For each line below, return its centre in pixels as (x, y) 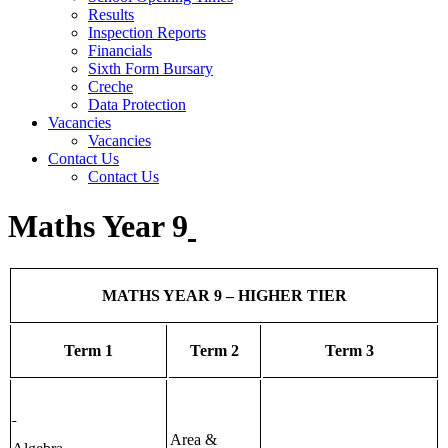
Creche (110, 87)
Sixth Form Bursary (150, 69)
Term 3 (350, 351)
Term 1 (88, 351)
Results (111, 15)
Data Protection (137, 105)
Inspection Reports (147, 33)
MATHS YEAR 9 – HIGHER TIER (224, 295)
